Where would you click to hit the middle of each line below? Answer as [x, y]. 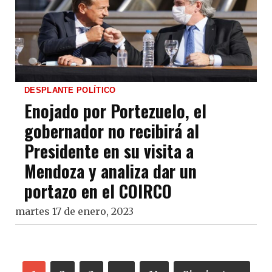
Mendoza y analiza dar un [110, 171]
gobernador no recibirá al [112, 131]
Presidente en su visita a [109, 151]
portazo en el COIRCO [98, 191]
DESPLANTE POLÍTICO [70, 90]
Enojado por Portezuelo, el [115, 111]
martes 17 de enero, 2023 [74, 212]
